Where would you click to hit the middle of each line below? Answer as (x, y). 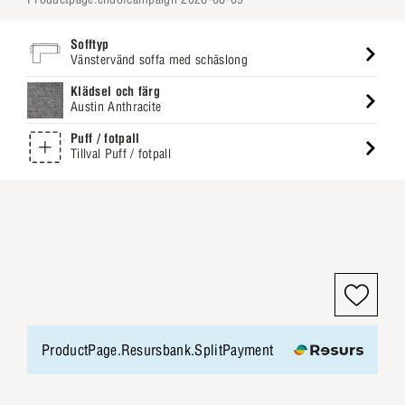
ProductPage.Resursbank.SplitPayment (158, 350)
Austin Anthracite (116, 106)
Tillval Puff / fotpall (121, 154)
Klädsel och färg (116, 91)
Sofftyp (90, 44)
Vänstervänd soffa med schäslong (159, 59)
